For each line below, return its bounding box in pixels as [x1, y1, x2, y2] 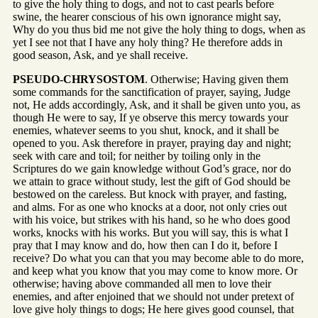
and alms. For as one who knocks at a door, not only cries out [13, 200, 287, 213]
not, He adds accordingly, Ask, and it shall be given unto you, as [13, 98, 300, 111]
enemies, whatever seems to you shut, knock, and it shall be [13, 124, 279, 136]
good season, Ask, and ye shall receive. [13, 48, 188, 61]
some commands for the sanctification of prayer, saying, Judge [13, 85, 290, 98]
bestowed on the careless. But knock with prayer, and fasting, [13, 187, 287, 200]
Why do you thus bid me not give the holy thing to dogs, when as [13, 23, 305, 35]
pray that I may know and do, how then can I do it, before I [13, 238, 278, 251]
